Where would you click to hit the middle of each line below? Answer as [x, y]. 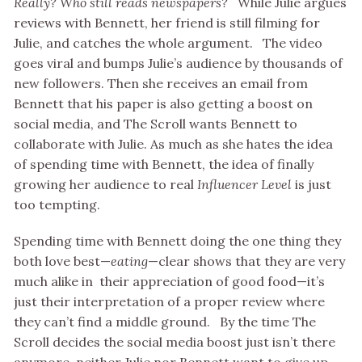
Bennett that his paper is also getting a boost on [163, 104]
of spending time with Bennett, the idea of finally [164, 164]
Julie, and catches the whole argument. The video [168, 43]
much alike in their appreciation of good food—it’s [169, 282]
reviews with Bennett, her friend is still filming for [167, 23]
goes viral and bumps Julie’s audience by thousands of [178, 63]
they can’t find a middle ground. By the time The [165, 322]
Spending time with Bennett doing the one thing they [177, 241]
